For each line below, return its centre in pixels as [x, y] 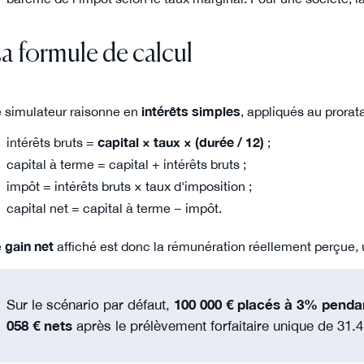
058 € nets [39, 326]
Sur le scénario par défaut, [90, 305]
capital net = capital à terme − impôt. [114, 208]
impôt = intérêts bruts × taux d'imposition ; [129, 186]
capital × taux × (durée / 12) [180, 143]
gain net [29, 246]
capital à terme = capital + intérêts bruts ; [126, 165]
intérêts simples [191, 111]
